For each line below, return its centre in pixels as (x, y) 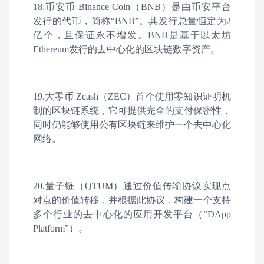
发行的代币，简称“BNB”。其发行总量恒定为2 (132, 21)
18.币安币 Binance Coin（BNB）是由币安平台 (132, 7)
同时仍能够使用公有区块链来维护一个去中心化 (132, 125)
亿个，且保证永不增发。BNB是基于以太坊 (132, 35)
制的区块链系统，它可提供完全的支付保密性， (132, 110)
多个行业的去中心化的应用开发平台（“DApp (132, 214)
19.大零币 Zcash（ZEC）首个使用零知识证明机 (132, 96)
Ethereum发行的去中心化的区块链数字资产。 (126, 49)
